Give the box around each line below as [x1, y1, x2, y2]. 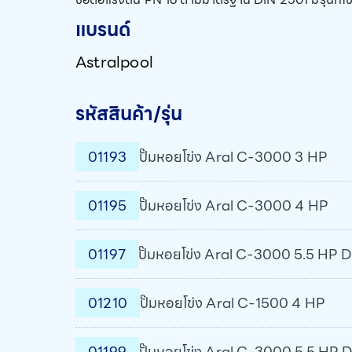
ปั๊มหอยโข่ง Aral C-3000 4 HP [138, 194, 328, 217]
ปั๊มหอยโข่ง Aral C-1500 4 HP [139, 291, 325, 314]
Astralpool [75, 49, 153, 75]
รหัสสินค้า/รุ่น [75, 99, 182, 129]
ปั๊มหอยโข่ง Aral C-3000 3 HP [138, 145, 328, 168]
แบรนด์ [75, 15, 131, 45]
